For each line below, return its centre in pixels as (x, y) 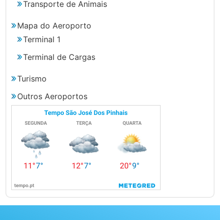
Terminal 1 (42, 39)
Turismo (32, 78)
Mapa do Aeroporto (55, 25)
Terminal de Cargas (59, 57)
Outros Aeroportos (53, 96)
